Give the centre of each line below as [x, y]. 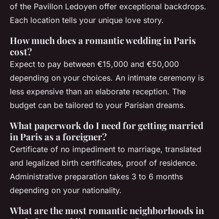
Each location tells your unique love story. [87, 20]
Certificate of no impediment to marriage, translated [106, 149]
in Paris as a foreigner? [58, 137]
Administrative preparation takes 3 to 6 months [96, 177]
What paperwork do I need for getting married [107, 126]
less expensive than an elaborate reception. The [98, 92]
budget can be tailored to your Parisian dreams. [98, 105]
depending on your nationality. [66, 190]
